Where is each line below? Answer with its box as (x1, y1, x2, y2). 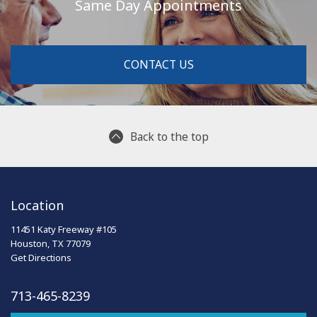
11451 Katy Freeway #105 (11, 223, 117, 236)
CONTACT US (123, 57, 194, 72)
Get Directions (11, 251, 71, 264)
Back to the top (129, 129, 209, 144)
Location (11, 197, 64, 214)
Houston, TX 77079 (11, 237, 91, 250)
